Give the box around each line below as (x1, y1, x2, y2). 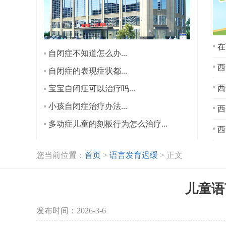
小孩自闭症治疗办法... (48, 102, 127, 110)
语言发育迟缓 (109, 151, 158, 159)
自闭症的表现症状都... (48, 67, 127, 75)
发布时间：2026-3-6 (36, 206, 106, 215)
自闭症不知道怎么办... (48, 49, 127, 58)
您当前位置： (36, 151, 85, 159)
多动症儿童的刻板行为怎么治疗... (48, 120, 167, 128)
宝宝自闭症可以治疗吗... (48, 84, 135, 93)
